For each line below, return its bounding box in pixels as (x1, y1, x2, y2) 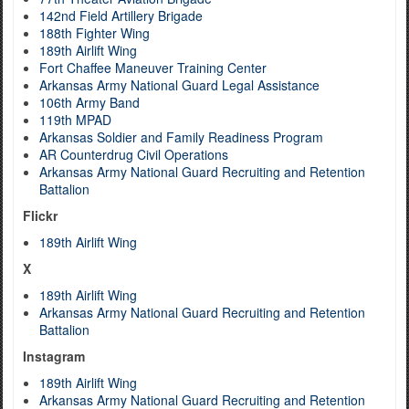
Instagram (23, 347, 85, 365)
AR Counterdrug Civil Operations (39, 145, 228, 163)
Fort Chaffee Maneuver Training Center (39, 58, 267, 77)
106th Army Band (39, 93, 140, 111)
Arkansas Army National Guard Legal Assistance (39, 76, 320, 94)
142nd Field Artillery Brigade (39, 6, 203, 25)
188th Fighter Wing (39, 24, 150, 42)
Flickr (23, 206, 58, 225)
